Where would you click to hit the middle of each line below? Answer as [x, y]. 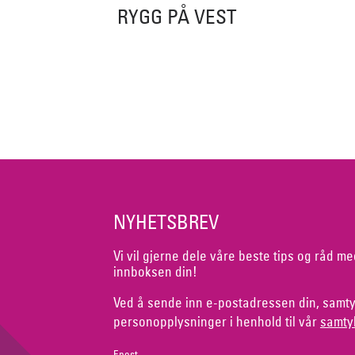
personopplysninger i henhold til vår [216, 321]
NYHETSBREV [166, 221]
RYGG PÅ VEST [177, 16]
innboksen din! [155, 271]
